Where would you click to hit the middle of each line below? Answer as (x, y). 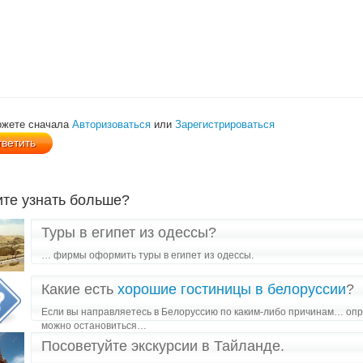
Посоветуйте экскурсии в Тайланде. (163, 346)
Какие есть (79, 289)
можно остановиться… (94, 326)
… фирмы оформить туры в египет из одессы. (147, 255)
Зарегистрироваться (225, 124)
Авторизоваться (111, 124)
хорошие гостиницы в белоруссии (232, 289)
